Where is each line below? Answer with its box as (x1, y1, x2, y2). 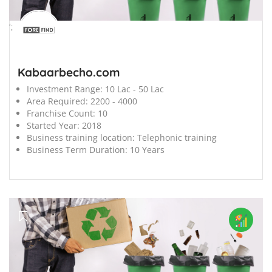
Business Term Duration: (27, 143, 127, 155)
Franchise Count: (27, 107, 95, 119)
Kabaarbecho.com (18, 64, 120, 80)
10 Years (130, 143, 165, 155)
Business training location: (27, 131, 135, 143)
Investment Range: (27, 83, 103, 95)
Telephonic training (137, 131, 217, 143)
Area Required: (27, 95, 88, 107)
